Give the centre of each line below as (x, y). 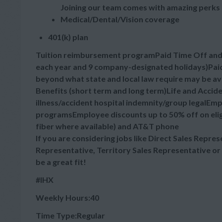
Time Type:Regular (70, 215)
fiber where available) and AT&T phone (107, 126)
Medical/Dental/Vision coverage (120, 19)
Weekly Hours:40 (67, 197)
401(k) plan (68, 37)
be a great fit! (61, 162)
